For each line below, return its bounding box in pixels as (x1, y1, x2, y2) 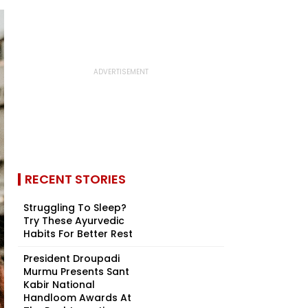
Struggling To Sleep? (23, 201, 126, 214)
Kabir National (23, 278, 95, 291)
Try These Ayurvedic (23, 214, 124, 228)
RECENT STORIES (25, 170, 126, 188)
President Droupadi (23, 252, 120, 265)
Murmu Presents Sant (23, 265, 129, 278)
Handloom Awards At (23, 291, 131, 305)
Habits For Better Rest (23, 227, 133, 241)
